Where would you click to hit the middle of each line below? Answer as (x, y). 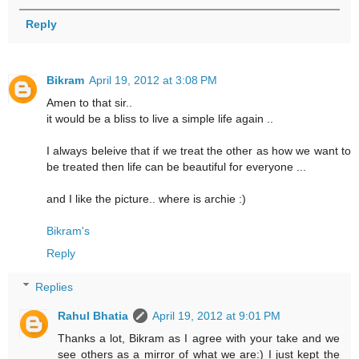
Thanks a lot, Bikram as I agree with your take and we (199, 338)
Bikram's (68, 230)
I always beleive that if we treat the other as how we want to (199, 150)
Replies (54, 286)
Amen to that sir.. (89, 102)
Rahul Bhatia (93, 315)
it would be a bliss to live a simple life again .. (160, 118)
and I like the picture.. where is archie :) (146, 198)
